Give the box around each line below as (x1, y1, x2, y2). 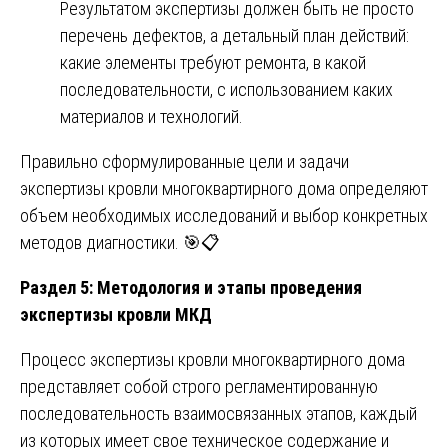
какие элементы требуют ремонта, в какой (60, 52, 366, 74)
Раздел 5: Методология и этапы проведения (20, 277, 362, 299)
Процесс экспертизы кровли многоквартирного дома (20, 349, 405, 371)
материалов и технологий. (60, 106, 243, 128)
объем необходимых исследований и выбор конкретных (20, 205, 428, 227)
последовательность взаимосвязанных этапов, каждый (20, 403, 417, 425)
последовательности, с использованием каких (60, 79, 393, 101)
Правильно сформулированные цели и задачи (20, 151, 349, 173)
